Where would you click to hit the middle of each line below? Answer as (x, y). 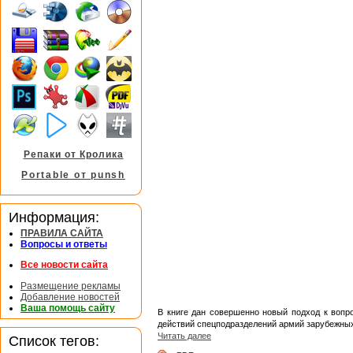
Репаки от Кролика (73, 154)
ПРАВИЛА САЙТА (62, 234)
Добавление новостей (70, 297)
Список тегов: (54, 340)
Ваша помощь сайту (68, 308)
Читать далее (184, 335)
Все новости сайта (64, 265)
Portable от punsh (73, 175)
